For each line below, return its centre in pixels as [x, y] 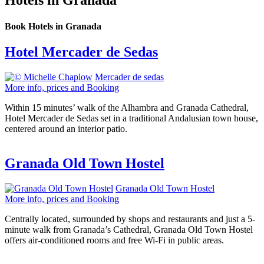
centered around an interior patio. [66, 128]
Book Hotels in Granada [53, 26]
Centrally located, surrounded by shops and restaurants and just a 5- [130, 219]
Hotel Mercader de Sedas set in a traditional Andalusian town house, [131, 118]
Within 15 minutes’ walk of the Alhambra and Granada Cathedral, [127, 107]
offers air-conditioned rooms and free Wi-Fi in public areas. [114, 240]
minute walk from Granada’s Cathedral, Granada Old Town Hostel [129, 229]
